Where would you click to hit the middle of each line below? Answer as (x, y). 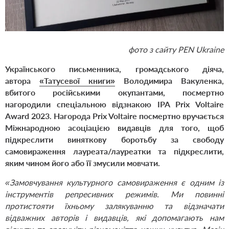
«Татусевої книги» (77, 80)
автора (22, 80)
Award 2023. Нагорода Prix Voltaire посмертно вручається (114, 116)
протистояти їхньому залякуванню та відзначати (114, 205)
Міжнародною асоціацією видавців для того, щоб (114, 127)
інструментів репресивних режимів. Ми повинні (114, 194)
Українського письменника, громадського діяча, (114, 68)
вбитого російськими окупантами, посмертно (114, 92)
